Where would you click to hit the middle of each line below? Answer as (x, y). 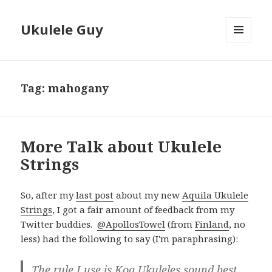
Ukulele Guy (62, 29)
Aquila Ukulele (216, 195)
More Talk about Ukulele (121, 147)
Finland (212, 224)
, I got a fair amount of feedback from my (144, 210)
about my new (148, 195)
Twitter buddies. (59, 224)
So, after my (49, 195)
